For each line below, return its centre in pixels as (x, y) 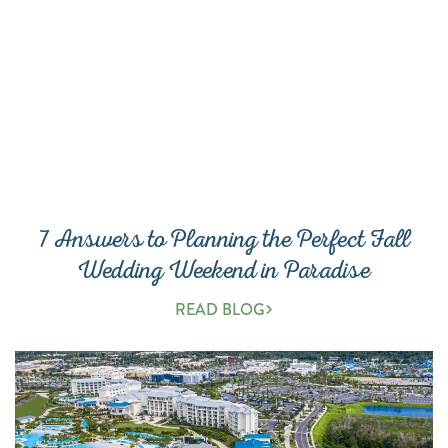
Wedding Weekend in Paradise (224, 270)
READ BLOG (220, 309)
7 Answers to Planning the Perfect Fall (224, 239)
